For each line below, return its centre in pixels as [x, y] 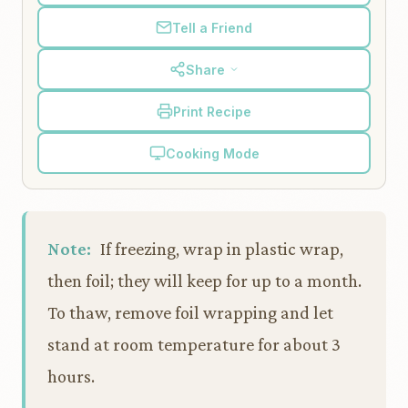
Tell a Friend [212, 27]
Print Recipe [212, 111]
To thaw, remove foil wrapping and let [190, 312]
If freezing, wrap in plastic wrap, [220, 249]
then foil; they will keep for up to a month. [204, 280]
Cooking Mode [212, 153]
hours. [71, 376]
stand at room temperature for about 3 [194, 344]
